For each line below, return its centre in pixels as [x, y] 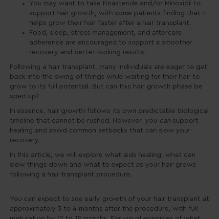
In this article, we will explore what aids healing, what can [103, 155]
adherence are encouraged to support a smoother [111, 42]
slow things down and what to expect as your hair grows [103, 164]
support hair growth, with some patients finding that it [118, 13]
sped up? [24, 96]
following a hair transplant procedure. [72, 174]
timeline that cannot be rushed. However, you [85, 120]
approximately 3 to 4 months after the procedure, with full [104, 208]
